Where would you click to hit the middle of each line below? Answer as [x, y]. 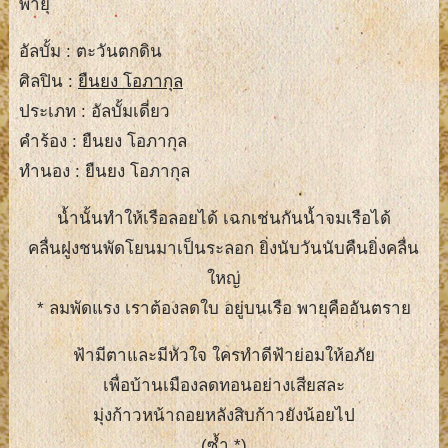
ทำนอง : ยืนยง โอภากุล [104, 171]
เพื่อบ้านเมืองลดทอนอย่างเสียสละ [223, 385]
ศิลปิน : [48, 81]
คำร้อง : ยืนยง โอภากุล [102, 141]
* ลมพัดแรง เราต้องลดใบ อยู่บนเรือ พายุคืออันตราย [223, 308]
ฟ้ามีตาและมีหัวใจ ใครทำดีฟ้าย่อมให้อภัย [223, 355]
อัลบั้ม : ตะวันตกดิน [90, 51]
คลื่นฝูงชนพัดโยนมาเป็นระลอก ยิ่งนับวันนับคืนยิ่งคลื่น [224, 248]
